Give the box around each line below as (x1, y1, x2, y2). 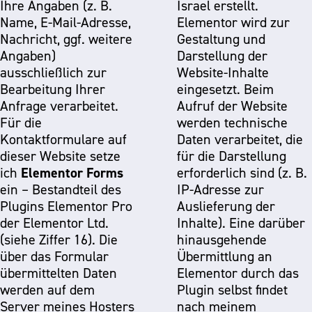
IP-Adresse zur (177, 181, 264, 198)
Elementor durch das (177, 265, 299, 281)
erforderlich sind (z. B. (177, 164, 307, 181)
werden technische (177, 114, 288, 131)
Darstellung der (177, 47, 267, 64)
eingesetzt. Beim (177, 81, 244, 97)
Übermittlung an (177, 248, 272, 265)
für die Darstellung (177, 148, 286, 164)
